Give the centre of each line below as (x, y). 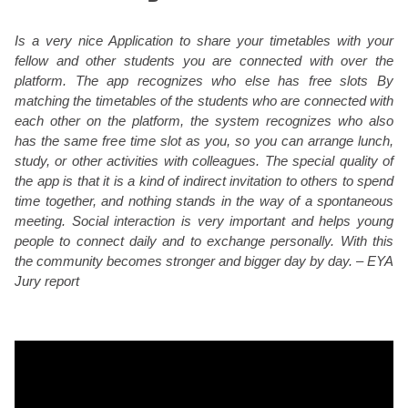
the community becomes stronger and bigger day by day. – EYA (204, 261)
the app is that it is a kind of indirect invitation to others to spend (204, 181)
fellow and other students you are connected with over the (204, 61)
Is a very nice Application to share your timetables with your (204, 41)
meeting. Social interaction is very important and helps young (204, 221)
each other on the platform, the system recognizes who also (204, 121)
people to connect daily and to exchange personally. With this (204, 241)
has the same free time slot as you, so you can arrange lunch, (204, 141)
